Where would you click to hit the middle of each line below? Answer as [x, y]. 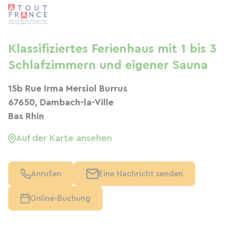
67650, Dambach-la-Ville [61, 102]
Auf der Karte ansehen [64, 138]
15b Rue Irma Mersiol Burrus [68, 88]
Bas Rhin [26, 116]
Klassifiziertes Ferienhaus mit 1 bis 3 [112, 49]
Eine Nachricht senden [141, 174]
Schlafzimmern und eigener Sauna [108, 65]
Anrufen [46, 174]
